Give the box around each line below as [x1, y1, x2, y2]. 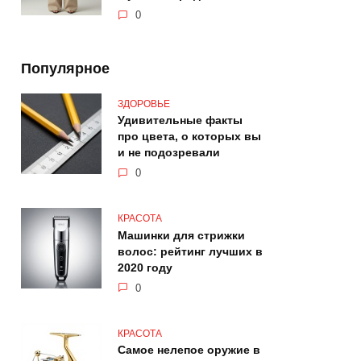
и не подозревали [118, 146, 220, 160]
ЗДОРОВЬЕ [118, 98, 170, 110]
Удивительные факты [118, 114, 243, 127]
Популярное [21, 60, 110, 77]
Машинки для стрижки [118, 229, 245, 243]
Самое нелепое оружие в [118, 343, 260, 357]
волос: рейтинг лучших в [118, 245, 263, 259]
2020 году [118, 261, 172, 275]
